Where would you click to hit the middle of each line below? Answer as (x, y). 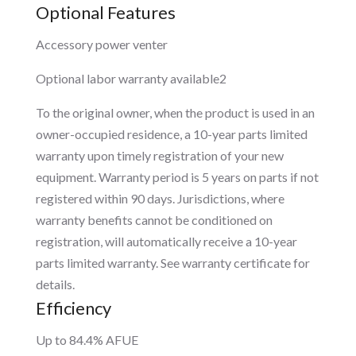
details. (55, 284)
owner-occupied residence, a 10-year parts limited (171, 134)
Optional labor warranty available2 (131, 79)
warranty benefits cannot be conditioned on (154, 220)
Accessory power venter (101, 44)
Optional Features (105, 13)
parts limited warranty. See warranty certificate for (172, 263)
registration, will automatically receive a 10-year (166, 242)
